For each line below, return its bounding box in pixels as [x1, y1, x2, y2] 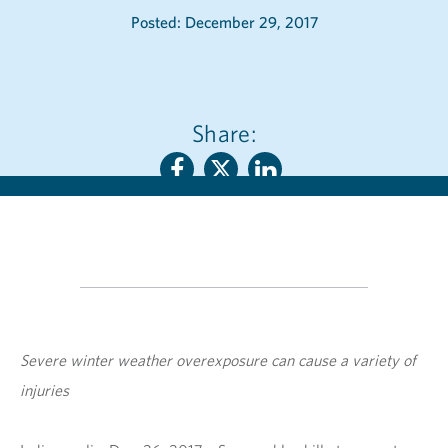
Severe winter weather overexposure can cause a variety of [20, 350, 416, 370]
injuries [20, 380, 69, 400]
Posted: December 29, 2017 [184, 12, 318, 32]
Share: [191, 118, 257, 148]
